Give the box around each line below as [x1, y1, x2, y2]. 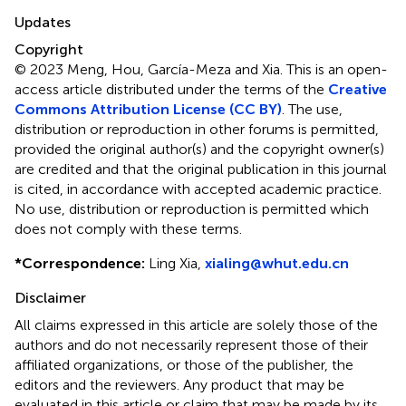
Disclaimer [14, 288, 86, 306]
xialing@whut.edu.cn [205, 254, 349, 272]
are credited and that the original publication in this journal [14, 159, 387, 178]
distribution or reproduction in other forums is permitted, [14, 120, 379, 138]
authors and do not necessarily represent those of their [14, 335, 368, 353]
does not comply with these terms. [14, 219, 242, 237]
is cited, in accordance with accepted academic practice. [14, 179, 382, 198]
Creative [328, 80, 387, 98]
